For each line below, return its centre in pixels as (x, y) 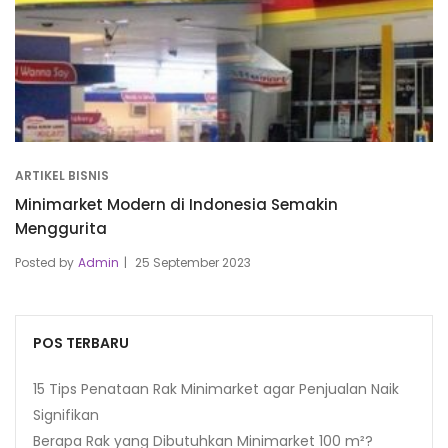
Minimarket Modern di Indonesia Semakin (176, 204)
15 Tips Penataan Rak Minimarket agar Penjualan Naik (216, 388)
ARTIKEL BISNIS (62, 175)
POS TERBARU (81, 342)
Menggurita (61, 228)
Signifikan (66, 414)
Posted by (44, 262)
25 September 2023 (193, 262)
